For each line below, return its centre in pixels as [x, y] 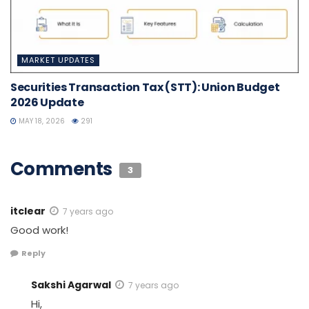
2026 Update [47, 103]
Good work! [39, 230]
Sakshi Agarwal [71, 285]
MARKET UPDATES [58, 60]
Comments [63, 169]
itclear [28, 211]
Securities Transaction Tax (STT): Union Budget [145, 88]
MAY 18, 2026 [41, 121]
